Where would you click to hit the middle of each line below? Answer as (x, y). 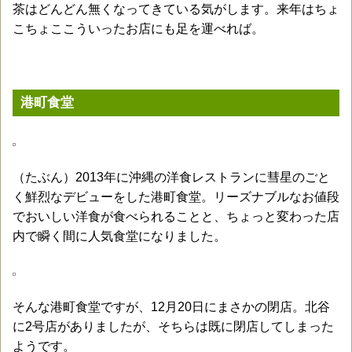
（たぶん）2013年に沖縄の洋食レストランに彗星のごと (171, 177)
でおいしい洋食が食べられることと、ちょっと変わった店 (176, 216)
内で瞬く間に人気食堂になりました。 (119, 236)
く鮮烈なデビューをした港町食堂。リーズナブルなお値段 (176, 197)
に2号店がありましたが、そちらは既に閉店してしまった (173, 326)
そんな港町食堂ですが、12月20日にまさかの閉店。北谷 (171, 307)
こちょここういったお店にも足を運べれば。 (138, 29)
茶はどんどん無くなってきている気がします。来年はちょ (176, 9)
